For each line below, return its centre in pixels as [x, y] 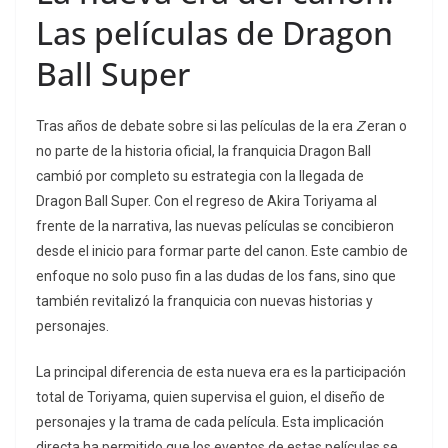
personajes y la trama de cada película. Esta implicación [210, 421]
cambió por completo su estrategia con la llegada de [200, 175]
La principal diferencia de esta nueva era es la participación [221, 371]
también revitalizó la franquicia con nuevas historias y [204, 300]
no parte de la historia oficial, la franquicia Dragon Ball [203, 150]
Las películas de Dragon [214, 32]
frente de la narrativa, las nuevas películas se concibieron [215, 225]
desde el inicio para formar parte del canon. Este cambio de [222, 250]
